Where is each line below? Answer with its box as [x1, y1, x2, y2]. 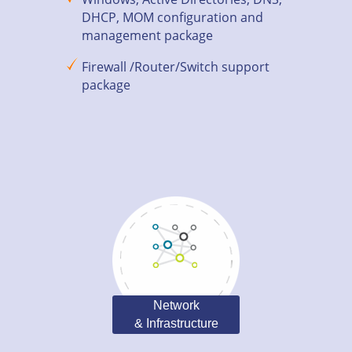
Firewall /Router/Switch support [82, 58, 269, 75]
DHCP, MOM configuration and [82, 9, 263, 26]
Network [152, 299, 200, 312]
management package [82, 27, 213, 44]
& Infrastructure [134, 317, 218, 330]
